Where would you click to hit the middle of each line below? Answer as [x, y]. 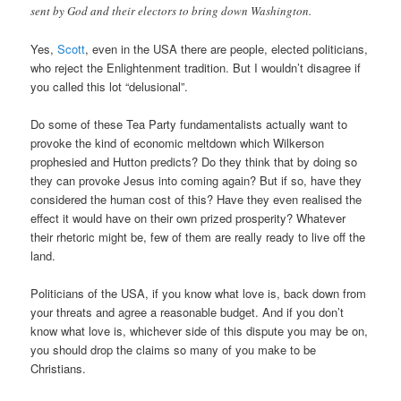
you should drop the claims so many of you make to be [174, 350]
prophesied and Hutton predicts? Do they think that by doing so [194, 162]
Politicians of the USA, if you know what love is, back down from [199, 294]
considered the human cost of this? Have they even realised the [196, 200]
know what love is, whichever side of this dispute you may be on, [200, 331]
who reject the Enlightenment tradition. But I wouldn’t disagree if [196, 68]
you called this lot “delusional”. [110, 87]
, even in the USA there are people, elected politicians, [227, 49]
